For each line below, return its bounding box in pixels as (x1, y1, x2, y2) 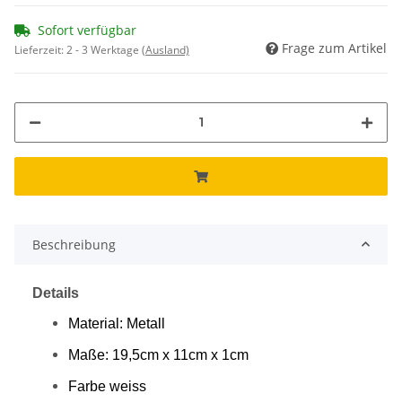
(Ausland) (142, 41, 189, 57)
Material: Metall (68, 315, 165, 331)
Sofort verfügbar (38, 21, 136, 39)
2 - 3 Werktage (66, 41, 142, 57)
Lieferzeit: (14, 41, 66, 57)
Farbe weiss (68, 378, 146, 394)
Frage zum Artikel (282, 39, 387, 57)
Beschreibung (32, 235, 116, 253)
